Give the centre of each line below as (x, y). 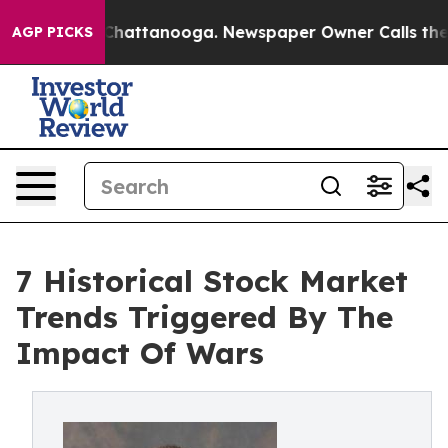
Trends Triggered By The (204, 317)
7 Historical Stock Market (212, 281)
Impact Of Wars (140, 353)
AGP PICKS (52, 32)
